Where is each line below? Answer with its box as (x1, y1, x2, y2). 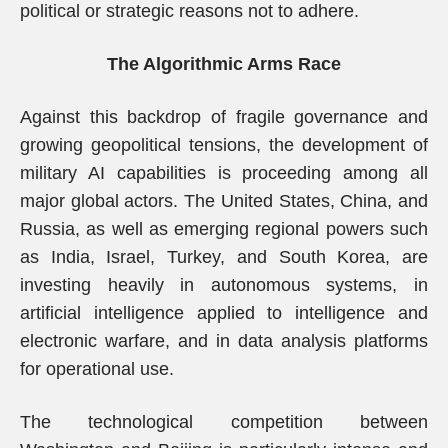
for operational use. (20, 359, 174, 379)
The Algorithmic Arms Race (107, 54, 341, 74)
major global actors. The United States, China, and (20, 191, 428, 211)
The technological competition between (20, 412, 428, 432)
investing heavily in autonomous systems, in (20, 275, 428, 295)
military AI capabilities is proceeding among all (20, 163, 428, 183)
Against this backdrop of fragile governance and (20, 107, 428, 127)
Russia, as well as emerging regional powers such (20, 219, 428, 239)
